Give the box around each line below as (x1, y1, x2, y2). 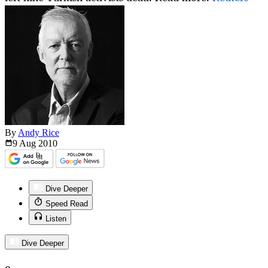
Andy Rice (18, 127, 59, 138)
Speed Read (45, 199, 88, 209)
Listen (45, 214, 66, 224)
